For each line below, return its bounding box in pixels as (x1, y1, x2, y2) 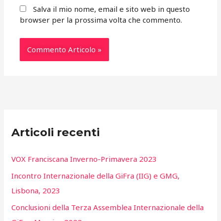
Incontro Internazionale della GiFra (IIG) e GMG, (11, 170, 180, 181)
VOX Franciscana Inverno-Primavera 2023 (11, 154, 157, 164)
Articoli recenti (11, 125, 100, 139)
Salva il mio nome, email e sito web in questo (33, 4, 190, 14)
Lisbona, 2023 (11, 185, 61, 195)
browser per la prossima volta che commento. (20, 15, 183, 25)
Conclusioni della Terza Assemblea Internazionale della (11, 202, 204, 212)
